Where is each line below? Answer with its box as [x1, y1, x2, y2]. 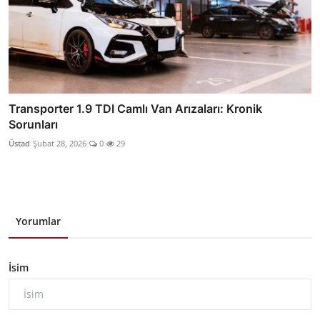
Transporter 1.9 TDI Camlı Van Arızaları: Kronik [9, 101, 262, 116]
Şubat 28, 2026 [33, 137, 86, 149]
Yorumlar [16, 214, 61, 228]
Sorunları [9, 116, 58, 131]
